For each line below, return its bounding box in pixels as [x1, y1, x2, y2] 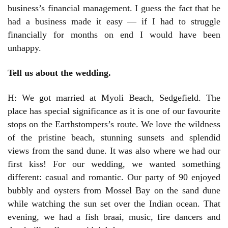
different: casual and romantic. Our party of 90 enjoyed [8, 172, 220, 183]
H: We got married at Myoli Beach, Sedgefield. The [8, 93, 220, 103]
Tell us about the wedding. [8, 68, 111, 78]
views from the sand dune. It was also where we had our [8, 146, 220, 156]
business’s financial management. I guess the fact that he [8, 3, 220, 14]
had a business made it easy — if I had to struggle [8, 16, 220, 27]
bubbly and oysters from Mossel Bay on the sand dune [8, 185, 220, 196]
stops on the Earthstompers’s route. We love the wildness [8, 119, 220, 130]
